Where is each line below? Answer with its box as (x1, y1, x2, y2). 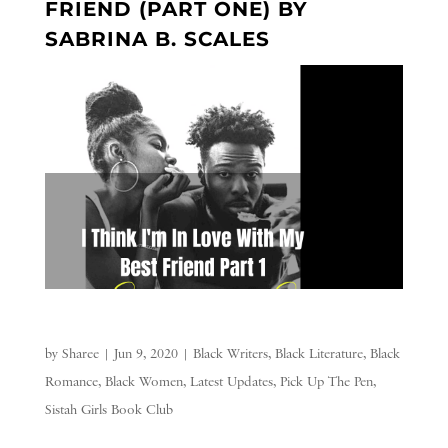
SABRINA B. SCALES (44, 26, 270, 51)
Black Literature (274, 344, 363, 363)
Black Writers (192, 344, 268, 363)
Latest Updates (189, 372, 273, 391)
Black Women (104, 372, 183, 391)
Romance (44, 372, 98, 391)
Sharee (61, 344, 99, 363)
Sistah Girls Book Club (44, 400, 173, 419)
